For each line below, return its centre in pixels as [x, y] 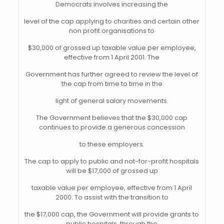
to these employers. [112, 144]
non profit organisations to [112, 31]
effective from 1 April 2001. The [112, 57]
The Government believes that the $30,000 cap [112, 118]
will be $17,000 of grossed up [112, 171]
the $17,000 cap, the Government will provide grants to [112, 214]
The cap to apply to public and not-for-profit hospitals [112, 161]
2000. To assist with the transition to [112, 197]
